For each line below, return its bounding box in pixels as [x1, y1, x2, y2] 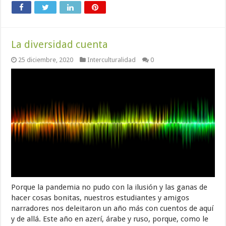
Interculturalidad [87, 55, 136, 64]
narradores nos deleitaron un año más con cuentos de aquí [11, 203, 214, 213]
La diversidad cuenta [11, 38, 108, 50]
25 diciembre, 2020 [18, 55, 74, 64]
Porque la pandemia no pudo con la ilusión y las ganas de [11, 182, 208, 192]
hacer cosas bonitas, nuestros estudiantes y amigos [11, 193, 190, 202]
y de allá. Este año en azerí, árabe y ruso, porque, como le [11, 214, 209, 223]
